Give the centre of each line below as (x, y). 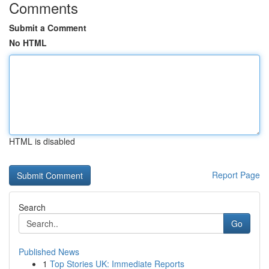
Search (32, 207)
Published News (49, 252)
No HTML (28, 43)
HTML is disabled (42, 141)
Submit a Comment (48, 28)
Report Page (236, 175)
